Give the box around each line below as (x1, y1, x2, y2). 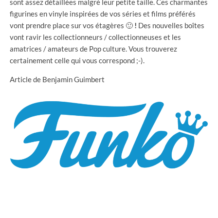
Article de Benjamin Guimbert (10, 74, 105, 84)
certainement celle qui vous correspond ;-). (10, 55, 145, 65)
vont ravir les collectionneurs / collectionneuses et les (10, 32, 181, 41)
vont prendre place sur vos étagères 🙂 (10, 20, 134, 30)
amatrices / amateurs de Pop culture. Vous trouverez (10, 44, 177, 53)
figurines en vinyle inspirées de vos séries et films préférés (10, 9, 196, 18)
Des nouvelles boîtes (137, 20, 204, 30)
